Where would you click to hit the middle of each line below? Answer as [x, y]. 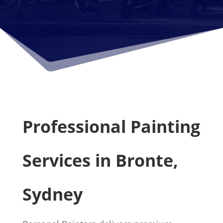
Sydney [52, 194]
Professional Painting [111, 126]
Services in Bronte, [100, 160]
